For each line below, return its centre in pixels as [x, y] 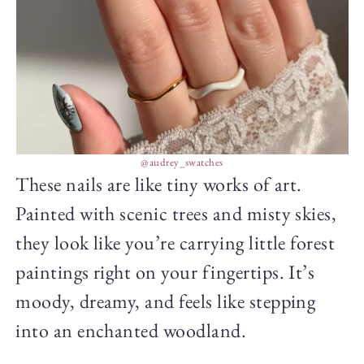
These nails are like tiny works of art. [159, 184]
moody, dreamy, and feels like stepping [166, 301]
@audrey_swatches [182, 162]
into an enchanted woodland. [131, 330]
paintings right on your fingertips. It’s [165, 271]
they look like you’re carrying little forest [175, 242]
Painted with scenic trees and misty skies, [176, 213]
